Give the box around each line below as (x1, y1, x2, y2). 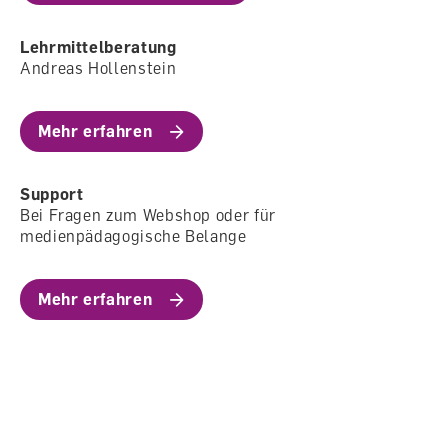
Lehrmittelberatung (20, 36, 177, 57)
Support (20, 183, 84, 204)
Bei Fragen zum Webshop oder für (20, 204, 276, 225)
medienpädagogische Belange (20, 225, 247, 246)
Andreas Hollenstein (20, 57, 177, 78)
